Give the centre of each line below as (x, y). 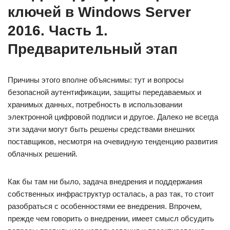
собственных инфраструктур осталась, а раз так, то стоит (111, 194)
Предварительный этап (93, 49)
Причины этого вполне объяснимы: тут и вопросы (96, 80)
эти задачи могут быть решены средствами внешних (101, 129)
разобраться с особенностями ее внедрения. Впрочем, (105, 206)
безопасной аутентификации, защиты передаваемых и (104, 92)
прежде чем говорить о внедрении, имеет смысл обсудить (111, 218)
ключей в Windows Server (99, 12)
